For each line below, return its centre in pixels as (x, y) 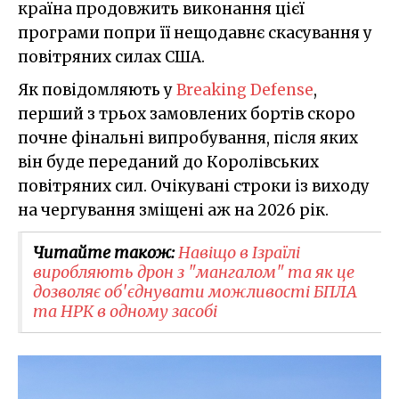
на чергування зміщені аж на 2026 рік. (173, 210)
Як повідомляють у (97, 90)
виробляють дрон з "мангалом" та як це (194, 272)
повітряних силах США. (111, 57)
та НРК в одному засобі (125, 311)
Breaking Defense (245, 90)
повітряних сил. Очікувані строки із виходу (194, 186)
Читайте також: (106, 252)
